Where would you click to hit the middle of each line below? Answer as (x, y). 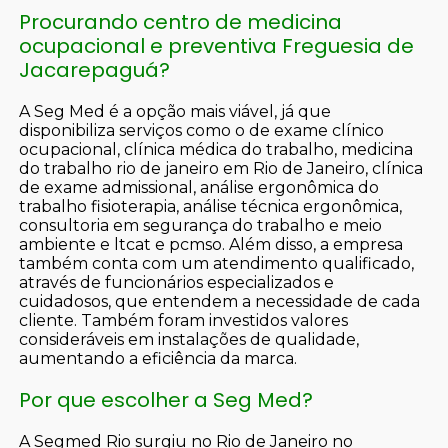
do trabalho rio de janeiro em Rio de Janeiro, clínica (221, 168)
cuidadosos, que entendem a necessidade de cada (220, 301)
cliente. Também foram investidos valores (184, 320)
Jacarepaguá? (95, 69)
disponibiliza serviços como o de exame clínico (202, 130)
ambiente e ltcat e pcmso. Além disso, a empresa (211, 244)
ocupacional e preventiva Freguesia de (217, 45)
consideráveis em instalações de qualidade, (189, 339)
